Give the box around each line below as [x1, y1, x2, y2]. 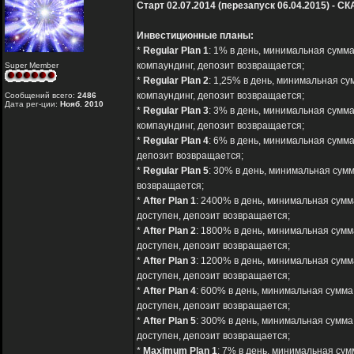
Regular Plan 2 [143, 75, 209, 87]
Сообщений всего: [5, 91, 77, 100]
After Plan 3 [143, 255, 196, 267]
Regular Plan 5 [143, 165, 209, 177]
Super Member [5, 61, 58, 70]
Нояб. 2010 [60, 100, 104, 109]
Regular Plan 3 [143, 105, 209, 117]
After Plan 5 [143, 315, 196, 327]
